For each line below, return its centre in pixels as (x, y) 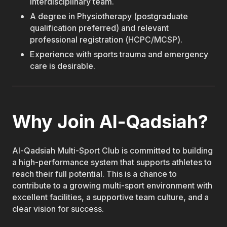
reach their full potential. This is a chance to (94, 174)
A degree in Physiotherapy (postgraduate (109, 17)
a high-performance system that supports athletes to (112, 162)
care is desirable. (63, 66)
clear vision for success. (58, 209)
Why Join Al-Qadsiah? (110, 121)
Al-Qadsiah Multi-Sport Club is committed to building (112, 150)
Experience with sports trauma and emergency (119, 55)
